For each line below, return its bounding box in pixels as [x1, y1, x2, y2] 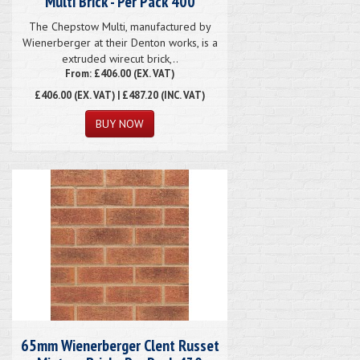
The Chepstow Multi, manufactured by [28, 18, 211, 34]
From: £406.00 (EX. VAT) [65, 66, 174, 80]
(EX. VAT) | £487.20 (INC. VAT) [72, 88, 205, 101]
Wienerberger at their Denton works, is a [22, 35, 218, 50]
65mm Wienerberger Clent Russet [20, 334, 219, 356]
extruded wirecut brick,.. [61, 51, 178, 66]
